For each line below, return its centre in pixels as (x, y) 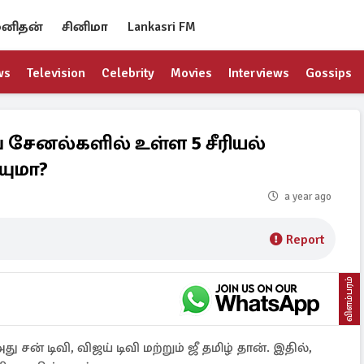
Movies (191, 73)
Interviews (259, 73)
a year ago (308, 197)
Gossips (329, 73)
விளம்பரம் (349, 299)
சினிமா (85, 27)
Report (305, 240)
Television (56, 73)
